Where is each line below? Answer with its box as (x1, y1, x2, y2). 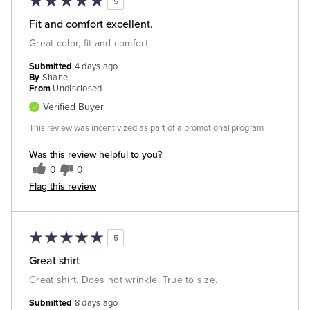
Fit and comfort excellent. (29, 16, 153, 32)
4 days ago (74, 61, 118, 73)
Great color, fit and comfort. (29, 37, 151, 50)
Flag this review (29, 179, 96, 194)
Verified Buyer (43, 101, 104, 113)
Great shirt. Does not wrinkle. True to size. (29, 274, 218, 286)
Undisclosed (53, 83, 102, 95)
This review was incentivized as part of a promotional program (29, 122, 264, 134)
